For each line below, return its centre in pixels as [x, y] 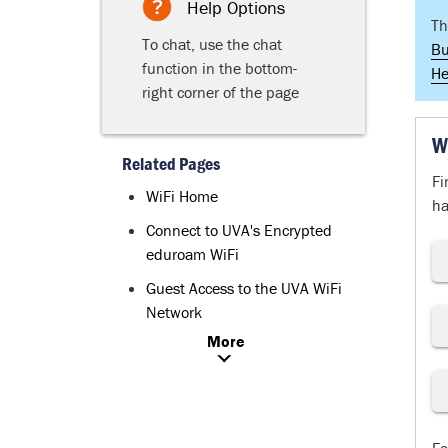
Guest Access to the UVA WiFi [244, 288]
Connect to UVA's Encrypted [239, 230]
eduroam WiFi [192, 254]
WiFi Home [182, 196]
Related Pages [171, 163]
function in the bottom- [219, 68]
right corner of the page [220, 92]
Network [174, 312]
